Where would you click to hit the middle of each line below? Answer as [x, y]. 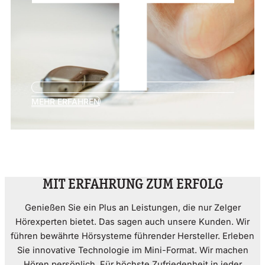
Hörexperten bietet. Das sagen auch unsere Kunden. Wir [132, 222]
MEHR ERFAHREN [66, 101]
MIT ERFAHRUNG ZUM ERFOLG [132, 183]
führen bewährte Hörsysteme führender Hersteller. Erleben [132, 236]
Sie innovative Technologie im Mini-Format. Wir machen [132, 250]
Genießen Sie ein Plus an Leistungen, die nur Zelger [132, 207]
